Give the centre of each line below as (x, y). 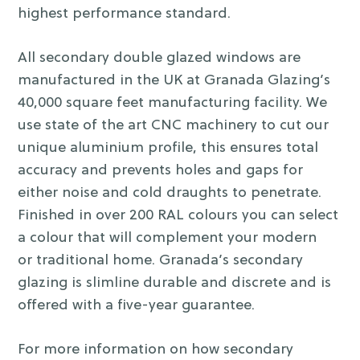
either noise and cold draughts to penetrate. (170, 193)
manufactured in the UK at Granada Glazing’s (174, 80)
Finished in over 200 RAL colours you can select (178, 215)
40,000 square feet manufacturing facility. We (173, 103)
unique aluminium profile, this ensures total (168, 148)
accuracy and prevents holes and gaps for (161, 170)
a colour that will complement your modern (168, 238)
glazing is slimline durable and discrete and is (175, 283)
